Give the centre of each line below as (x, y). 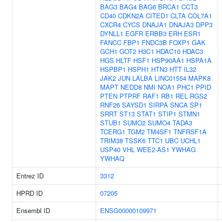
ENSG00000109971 (128, 210)
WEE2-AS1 (153, 149)
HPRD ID (29, 193)
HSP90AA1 (168, 60)
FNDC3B (154, 42)
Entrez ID (30, 176)
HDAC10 (168, 51)
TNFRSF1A (190, 132)
